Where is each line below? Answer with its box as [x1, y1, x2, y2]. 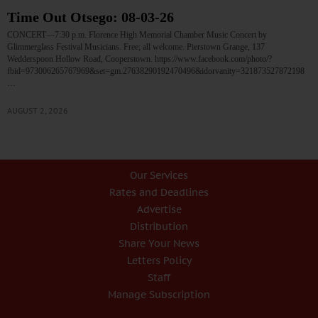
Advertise [136, 203, 182, 216]
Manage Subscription [108, 288, 210, 302]
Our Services [130, 169, 188, 182]
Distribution [130, 220, 188, 234]
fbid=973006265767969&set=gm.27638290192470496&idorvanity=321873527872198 [7, 66, 305, 77]
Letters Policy [126, 254, 192, 268]
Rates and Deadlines [109, 186, 209, 199]
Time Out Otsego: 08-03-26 [7, 10, 174, 26]
